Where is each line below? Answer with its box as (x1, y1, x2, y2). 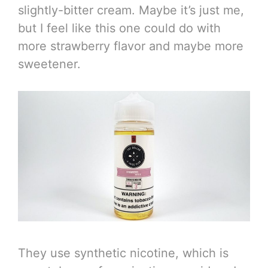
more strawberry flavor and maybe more (18, 39, 243, 54)
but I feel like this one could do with (18, 21, 221, 36)
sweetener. (18, 57, 81, 72)
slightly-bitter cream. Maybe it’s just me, (18, 3, 244, 18)
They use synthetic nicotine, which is (18, 246, 229, 261)
